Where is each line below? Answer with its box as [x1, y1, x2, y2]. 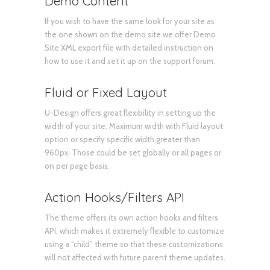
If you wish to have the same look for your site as [45, 16, 215, 26]
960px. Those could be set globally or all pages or [45, 147, 221, 157]
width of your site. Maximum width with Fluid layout [45, 121, 223, 131]
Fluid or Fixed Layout [45, 84, 167, 100]
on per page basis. [45, 160, 110, 171]
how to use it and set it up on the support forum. [45, 55, 215, 66]
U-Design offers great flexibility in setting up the [45, 107, 216, 118]
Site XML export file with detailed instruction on [45, 42, 213, 52]
